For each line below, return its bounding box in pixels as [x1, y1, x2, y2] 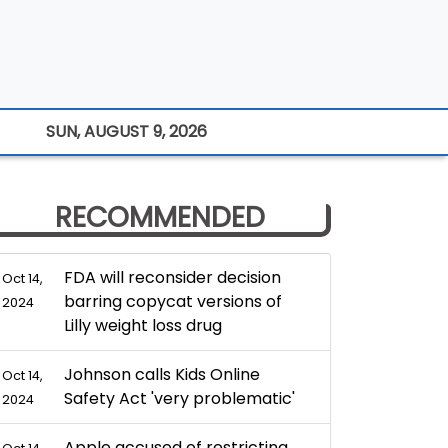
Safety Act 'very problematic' [63, 387, 299, 410]
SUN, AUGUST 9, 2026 [46, 120, 207, 143]
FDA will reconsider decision [63, 266, 281, 289]
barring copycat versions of [63, 290, 282, 313]
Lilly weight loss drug [63, 314, 222, 337]
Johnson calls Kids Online [63, 363, 260, 386]
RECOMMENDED [55, 198, 265, 237]
